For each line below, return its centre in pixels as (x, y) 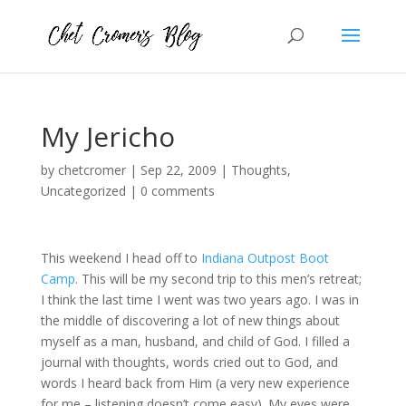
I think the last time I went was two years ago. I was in (199, 300)
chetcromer (92, 170)
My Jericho (107, 136)
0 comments (177, 191)
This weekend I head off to (121, 258)
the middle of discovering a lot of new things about (190, 320)
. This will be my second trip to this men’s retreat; (218, 279)
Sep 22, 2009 (178, 170)
